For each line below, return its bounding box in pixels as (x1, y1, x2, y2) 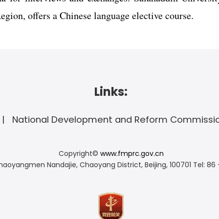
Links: (94, 84, 128, 100)
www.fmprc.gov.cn (100, 149, 164, 158)
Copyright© (58, 149, 100, 158)
